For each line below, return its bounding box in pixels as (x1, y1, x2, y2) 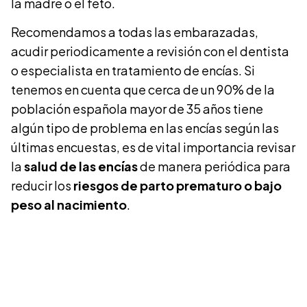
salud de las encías (24, 158, 140, 175)
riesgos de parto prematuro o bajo (71, 177, 282, 194)
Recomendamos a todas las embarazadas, (11, 24, 258, 40)
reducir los (11, 177, 71, 194)
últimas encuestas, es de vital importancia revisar (11, 139, 295, 156)
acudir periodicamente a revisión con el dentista (11, 43, 289, 60)
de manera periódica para (140, 158, 291, 175)
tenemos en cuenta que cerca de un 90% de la (11, 82, 275, 98)
